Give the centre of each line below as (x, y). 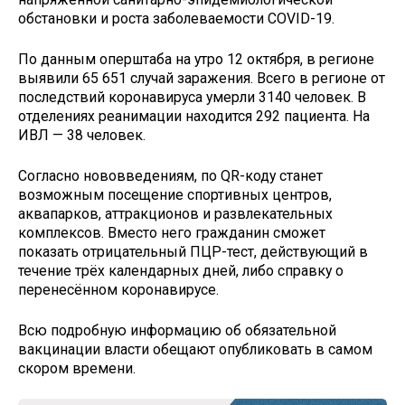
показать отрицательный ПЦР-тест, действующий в (193, 251)
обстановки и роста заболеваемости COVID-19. (176, 19)
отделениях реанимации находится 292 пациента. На (194, 117)
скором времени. (77, 368)
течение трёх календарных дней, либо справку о (181, 270)
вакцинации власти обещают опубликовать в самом (195, 349)
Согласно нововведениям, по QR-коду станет (170, 175)
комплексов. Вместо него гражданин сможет (172, 232)
